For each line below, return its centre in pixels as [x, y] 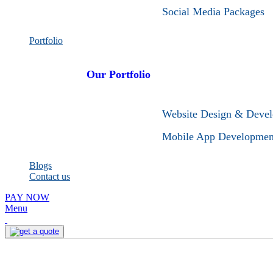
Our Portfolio [119, 74]
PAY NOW [27, 197]
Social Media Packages [213, 12]
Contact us [50, 176]
